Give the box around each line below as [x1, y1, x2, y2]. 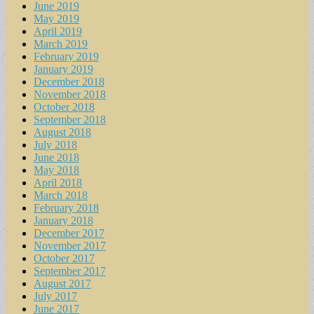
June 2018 [34, 151, 79, 163]
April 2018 [34, 176, 82, 189]
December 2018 [34, 75, 104, 88]
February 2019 [34, 50, 99, 62]
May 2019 [34, 12, 79, 25]
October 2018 [34, 100, 95, 113]
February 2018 [34, 201, 99, 214]
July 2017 [34, 289, 77, 302]
